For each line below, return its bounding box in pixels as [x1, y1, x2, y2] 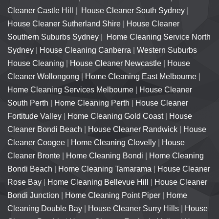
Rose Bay [7, 177, 42, 186]
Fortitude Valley [7, 111, 62, 120]
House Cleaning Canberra [40, 45, 131, 54]
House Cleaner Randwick [88, 125, 177, 133]
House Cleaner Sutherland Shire [7, 19, 121, 28]
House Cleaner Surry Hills [88, 204, 179, 213]
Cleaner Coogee [7, 138, 65, 147]
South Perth [7, 98, 48, 107]
